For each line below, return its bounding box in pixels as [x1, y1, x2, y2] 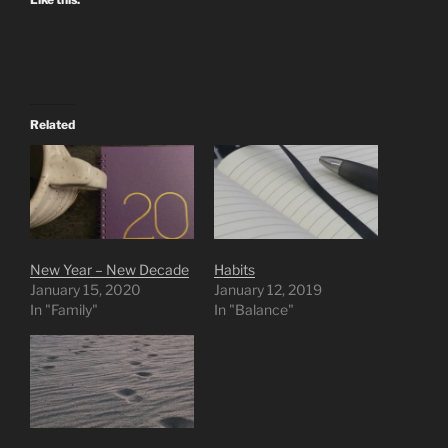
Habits [214, 260, 255, 278]
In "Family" [30, 300, 98, 318]
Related [30, 117, 75, 133]
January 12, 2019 [214, 280, 322, 298]
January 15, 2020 [30, 280, 141, 298]
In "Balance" [214, 300, 294, 318]
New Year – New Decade [30, 260, 189, 278]
